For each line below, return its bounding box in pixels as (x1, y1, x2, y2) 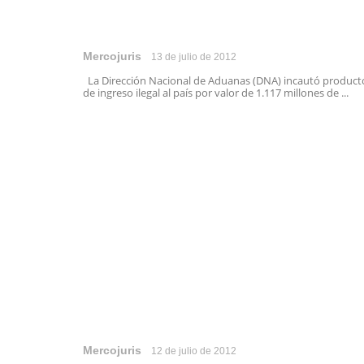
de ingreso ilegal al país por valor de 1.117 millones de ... (83, 85, 349, 100)
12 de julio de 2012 (151, 345, 236, 357)
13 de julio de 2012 (151, 51, 236, 63)
